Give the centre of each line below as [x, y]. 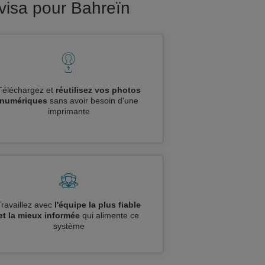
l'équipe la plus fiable [98, 205]
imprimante [69, 111]
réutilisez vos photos [98, 90]
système [69, 226]
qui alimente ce [109, 215]
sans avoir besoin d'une [93, 101]
